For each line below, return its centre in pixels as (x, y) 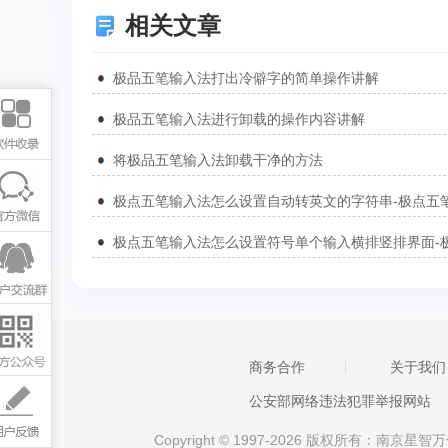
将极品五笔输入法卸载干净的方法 (218, 160)
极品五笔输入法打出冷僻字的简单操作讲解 (246, 78)
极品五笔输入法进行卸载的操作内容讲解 (239, 119)
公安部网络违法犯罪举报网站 (339, 401)
